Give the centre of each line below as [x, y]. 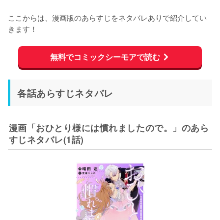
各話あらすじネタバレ [65, 93]
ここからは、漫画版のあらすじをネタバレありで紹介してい [107, 17]
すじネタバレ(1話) [46, 139]
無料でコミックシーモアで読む [105, 56]
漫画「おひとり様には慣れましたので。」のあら [109, 128]
